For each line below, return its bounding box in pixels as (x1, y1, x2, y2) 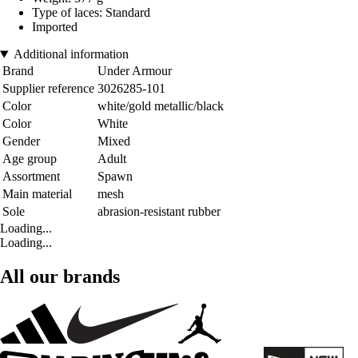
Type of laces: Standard (32, 6, 150, 20)
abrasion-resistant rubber (97, 205, 221, 219)
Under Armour (97, 64, 172, 78)
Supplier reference (2, 82, 94, 96)
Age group (2, 152, 57, 166)
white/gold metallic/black (97, 99, 224, 113)
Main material (2, 187, 72, 201)
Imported (32, 20, 78, 34)
